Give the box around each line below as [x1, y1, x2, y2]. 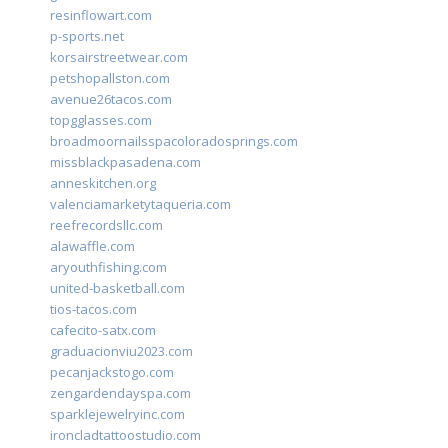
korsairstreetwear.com [50, 48, 188, 67]
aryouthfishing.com [50, 258, 167, 277]
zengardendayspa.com [50, 384, 191, 403]
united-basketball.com [50, 279, 185, 298]
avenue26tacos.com [50, 90, 172, 109]
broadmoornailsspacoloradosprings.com [50, 132, 298, 151]
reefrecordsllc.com [50, 216, 163, 235]
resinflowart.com [50, 6, 152, 25]
